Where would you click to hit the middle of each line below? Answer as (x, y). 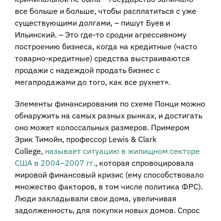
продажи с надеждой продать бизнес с (87, 70)
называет (63, 151)
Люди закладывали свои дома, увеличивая (95, 199)
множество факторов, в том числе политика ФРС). (109, 187)
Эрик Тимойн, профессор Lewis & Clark (85, 139)
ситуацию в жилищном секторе (141, 151)
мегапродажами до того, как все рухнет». (92, 82)
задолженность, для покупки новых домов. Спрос (107, 210)
